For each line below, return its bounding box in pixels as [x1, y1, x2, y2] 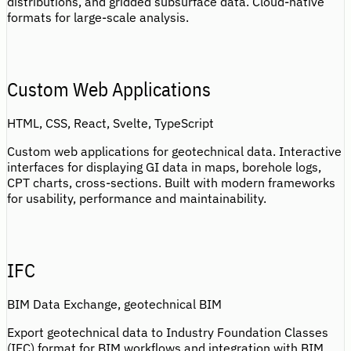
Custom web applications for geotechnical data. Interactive [7, 143, 342, 159]
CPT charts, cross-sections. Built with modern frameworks [7, 174, 335, 190]
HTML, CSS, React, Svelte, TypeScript [7, 114, 214, 131]
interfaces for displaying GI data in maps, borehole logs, [7, 158, 321, 175]
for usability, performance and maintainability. [7, 190, 266, 206]
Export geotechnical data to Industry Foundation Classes [7, 324, 328, 340]
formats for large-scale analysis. [7, 9, 189, 25]
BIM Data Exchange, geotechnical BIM [7, 295, 222, 312]
